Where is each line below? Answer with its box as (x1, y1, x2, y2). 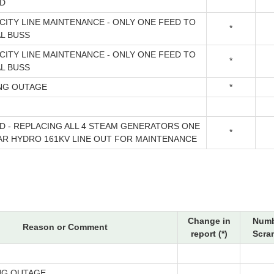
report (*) (190, 229, 228, 239)
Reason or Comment (23, 222, 108, 232)
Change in (187, 216, 231, 226)
